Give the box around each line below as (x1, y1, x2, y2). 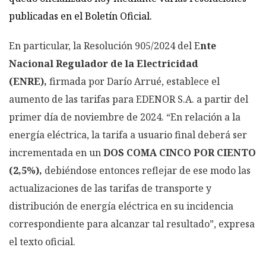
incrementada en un (9, 145, 103, 159)
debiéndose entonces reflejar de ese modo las (45, 163, 251, 177)
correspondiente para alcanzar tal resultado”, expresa (9, 217, 255, 230)
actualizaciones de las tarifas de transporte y (9, 181, 211, 195)
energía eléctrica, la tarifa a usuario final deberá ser (9, 128, 247, 141)
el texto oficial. (9, 235, 75, 248)
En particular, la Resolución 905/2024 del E (9, 39, 200, 52)
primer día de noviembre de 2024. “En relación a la (9, 110, 240, 123)
